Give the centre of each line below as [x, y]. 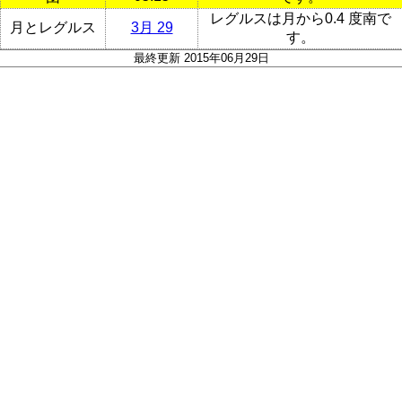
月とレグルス [53, 27]
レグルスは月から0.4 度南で [300, 18]
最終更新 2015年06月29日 [201, 57]
